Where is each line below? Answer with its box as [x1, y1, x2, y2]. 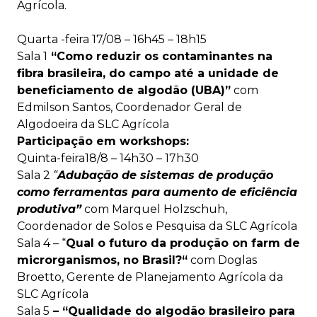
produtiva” [17, 202, 81, 216]
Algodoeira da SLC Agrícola [17, 117, 169, 131]
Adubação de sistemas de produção [57, 168, 273, 182]
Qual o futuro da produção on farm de [66, 236, 300, 250]
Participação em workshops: [17, 134, 189, 148]
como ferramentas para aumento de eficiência [17, 185, 297, 199]
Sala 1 [17, 50, 47, 63]
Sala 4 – [17, 236, 59, 250]
